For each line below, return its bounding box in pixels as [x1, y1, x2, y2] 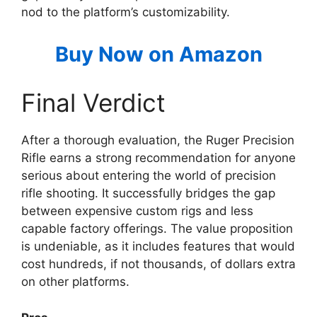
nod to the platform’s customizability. [21, 5, 230, 19]
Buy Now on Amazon [54, 42, 263, 67]
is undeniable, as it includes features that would [21, 239, 295, 253]
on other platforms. [21, 275, 129, 289]
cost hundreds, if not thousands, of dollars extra [21, 257, 296, 271]
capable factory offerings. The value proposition [21, 221, 293, 236]
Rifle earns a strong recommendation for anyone [21, 151, 296, 165]
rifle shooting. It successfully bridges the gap [21, 186, 275, 200]
